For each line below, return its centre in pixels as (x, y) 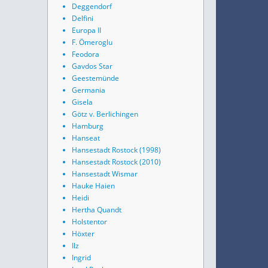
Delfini (83, 18)
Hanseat (86, 138)
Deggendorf (92, 6)
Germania (89, 90)
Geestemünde (95, 78)
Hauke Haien (93, 186)
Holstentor (89, 222)
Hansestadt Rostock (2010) (116, 162)
